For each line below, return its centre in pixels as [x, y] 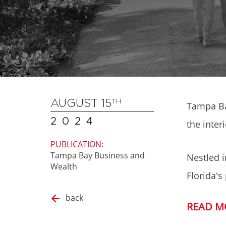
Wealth [64, 166]
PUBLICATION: [77, 144]
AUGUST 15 [81, 103]
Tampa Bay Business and [97, 155]
